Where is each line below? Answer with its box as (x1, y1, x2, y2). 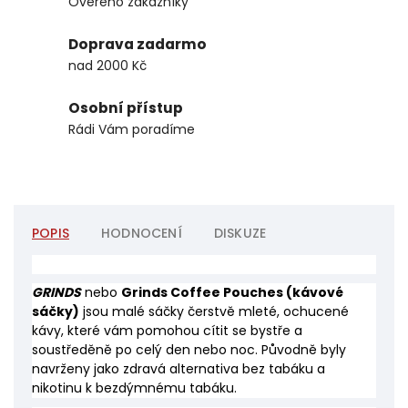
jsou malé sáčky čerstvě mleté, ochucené (83, 302, 349, 321)
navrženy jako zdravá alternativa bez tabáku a (32, 360, 325, 379)
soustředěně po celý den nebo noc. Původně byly (32, 341, 346, 360)
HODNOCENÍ (101, 224, 182, 243)
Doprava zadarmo (68, 35, 207, 55)
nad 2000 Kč (68, 56, 147, 76)
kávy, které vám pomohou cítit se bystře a (32, 321, 302, 341)
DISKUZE (213, 224, 267, 243)
